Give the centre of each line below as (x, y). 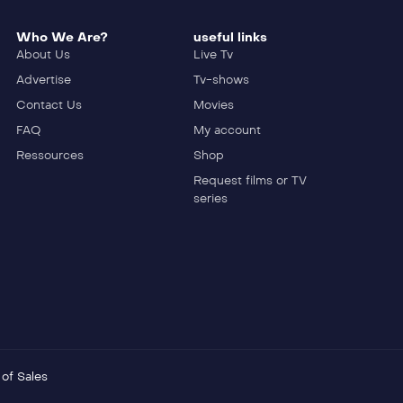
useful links (231, 38)
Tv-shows (222, 81)
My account (228, 131)
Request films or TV (251, 181)
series (211, 199)
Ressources (49, 156)
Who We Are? (62, 38)
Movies (214, 106)
